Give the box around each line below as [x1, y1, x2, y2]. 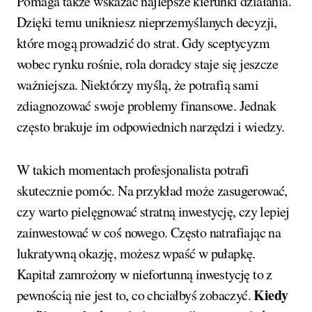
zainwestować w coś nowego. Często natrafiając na [17, 223, 281, 242]
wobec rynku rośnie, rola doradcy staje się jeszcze [17, 54, 278, 74]
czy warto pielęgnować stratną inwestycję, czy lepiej [17, 202, 290, 221]
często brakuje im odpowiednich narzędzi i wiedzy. [17, 117, 285, 136]
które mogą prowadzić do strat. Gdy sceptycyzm [17, 33, 270, 53]
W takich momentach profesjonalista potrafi [17, 160, 249, 180]
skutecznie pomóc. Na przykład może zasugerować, [17, 181, 288, 201]
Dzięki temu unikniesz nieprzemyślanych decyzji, [17, 13, 277, 32]
